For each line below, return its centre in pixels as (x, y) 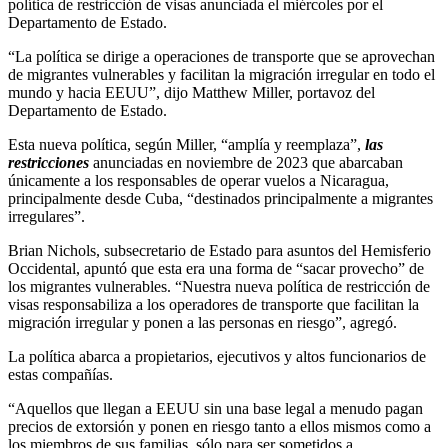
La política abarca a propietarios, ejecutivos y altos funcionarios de (217, 356)
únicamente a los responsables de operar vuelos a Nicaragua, (198, 180)
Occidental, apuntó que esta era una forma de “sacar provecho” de (216, 268)
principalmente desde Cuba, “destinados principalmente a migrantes (220, 198)
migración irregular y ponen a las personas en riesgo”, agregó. (202, 322)
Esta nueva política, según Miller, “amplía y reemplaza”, (186, 144)
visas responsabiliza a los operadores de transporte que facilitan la (213, 304)
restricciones (48, 162)
